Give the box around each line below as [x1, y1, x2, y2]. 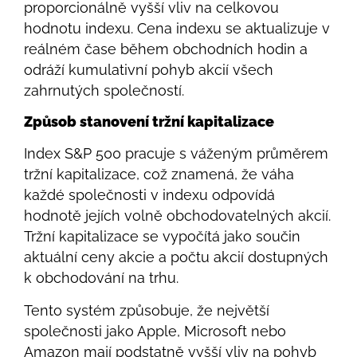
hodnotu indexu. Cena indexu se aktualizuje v [24, 20, 330, 37]
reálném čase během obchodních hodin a [24, 41, 308, 58]
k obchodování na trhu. [24, 269, 178, 287]
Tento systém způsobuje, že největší [24, 301, 269, 319]
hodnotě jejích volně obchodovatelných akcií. [24, 207, 331, 225]
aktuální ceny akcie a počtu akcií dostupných [24, 249, 328, 266]
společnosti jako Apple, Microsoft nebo [24, 322, 286, 339]
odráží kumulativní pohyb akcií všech [24, 61, 273, 79]
